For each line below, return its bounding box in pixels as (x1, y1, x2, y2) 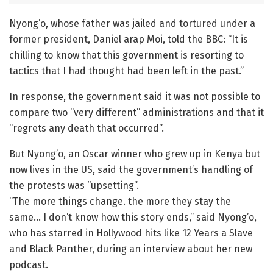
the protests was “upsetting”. (9, 179, 139, 191)
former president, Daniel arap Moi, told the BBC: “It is (9, 33, 248, 45)
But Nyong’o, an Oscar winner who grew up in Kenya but (9, 147, 260, 160)
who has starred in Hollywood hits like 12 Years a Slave (9, 227, 253, 239)
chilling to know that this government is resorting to (9, 49, 244, 61)
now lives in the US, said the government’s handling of (9, 163, 253, 175)
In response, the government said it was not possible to (9, 90, 260, 102)
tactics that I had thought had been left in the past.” (9, 65, 244, 77)
